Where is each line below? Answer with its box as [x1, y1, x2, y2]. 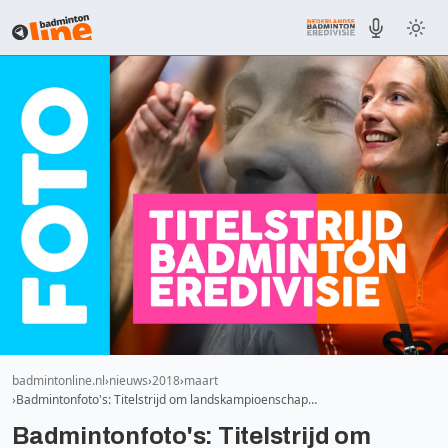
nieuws [109, 371, 148, 389]
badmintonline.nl [12, 371, 105, 389]
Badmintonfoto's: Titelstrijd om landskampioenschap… [16, 390, 317, 408]
